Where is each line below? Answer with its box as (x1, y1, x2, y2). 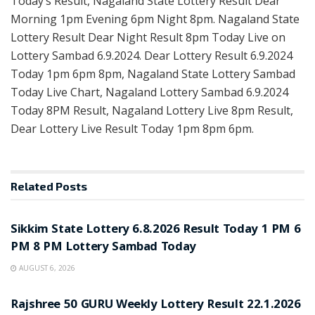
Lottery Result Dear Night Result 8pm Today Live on (11, 30, 285, 46)
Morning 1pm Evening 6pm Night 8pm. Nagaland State (11, 11, 300, 27)
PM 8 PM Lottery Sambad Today (11, 238, 196, 259)
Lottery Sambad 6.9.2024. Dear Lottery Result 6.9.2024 (11, 48, 292, 64)
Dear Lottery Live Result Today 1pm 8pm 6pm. (11, 121, 254, 137)
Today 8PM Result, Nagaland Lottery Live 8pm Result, (11, 103, 293, 119)
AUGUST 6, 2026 (17, 263, 75, 274)
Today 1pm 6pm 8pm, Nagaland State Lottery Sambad (11, 66, 295, 82)
